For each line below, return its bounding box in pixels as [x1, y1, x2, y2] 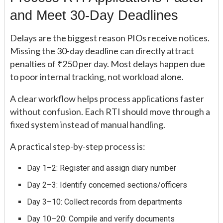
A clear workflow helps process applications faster [10, 93, 204, 104]
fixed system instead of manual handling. [10, 118, 165, 130]
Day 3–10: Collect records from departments [27, 197, 183, 207]
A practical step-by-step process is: [10, 140, 145, 152]
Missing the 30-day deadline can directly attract [10, 45, 194, 56]
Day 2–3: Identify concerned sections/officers [27, 180, 188, 190]
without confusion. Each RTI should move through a [10, 106, 210, 117]
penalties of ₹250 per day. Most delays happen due [10, 58, 205, 69]
